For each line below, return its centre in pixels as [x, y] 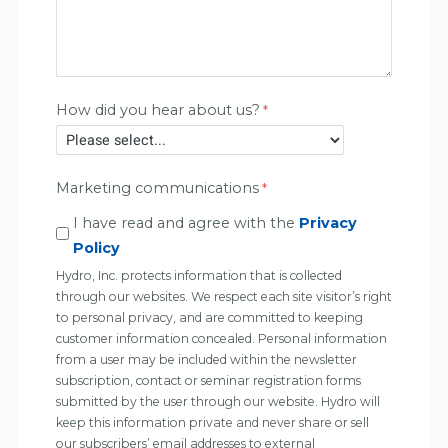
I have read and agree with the [186, 223]
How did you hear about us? [158, 110]
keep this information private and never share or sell [212, 423]
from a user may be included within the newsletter [206, 360]
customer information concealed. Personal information [221, 339]
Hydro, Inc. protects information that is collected [199, 276]
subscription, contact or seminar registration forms [208, 381]
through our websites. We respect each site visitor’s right [224, 297]
